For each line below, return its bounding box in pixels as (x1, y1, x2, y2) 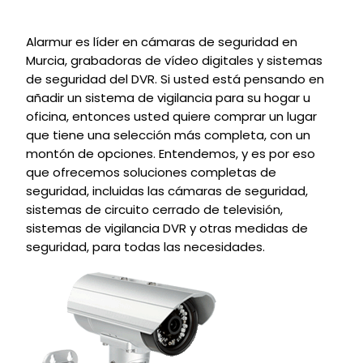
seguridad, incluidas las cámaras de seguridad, (26, 182, 308, 199)
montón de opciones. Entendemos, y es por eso (26, 145, 315, 162)
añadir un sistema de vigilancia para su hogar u (26, 89, 310, 106)
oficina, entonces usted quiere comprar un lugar (26, 108, 317, 125)
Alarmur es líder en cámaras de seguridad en (26, 33, 297, 50)
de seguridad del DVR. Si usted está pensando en (26, 70, 324, 88)
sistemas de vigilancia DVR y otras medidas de (26, 220, 308, 237)
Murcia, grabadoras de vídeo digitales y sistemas (26, 52, 322, 69)
